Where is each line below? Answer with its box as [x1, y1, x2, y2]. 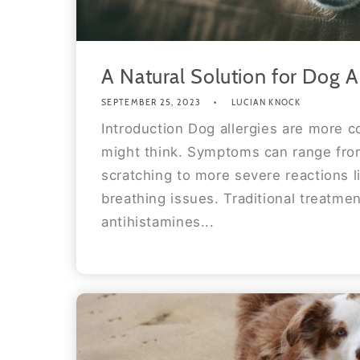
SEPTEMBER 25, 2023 [101, 96, 202, 108]
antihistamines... [101, 214, 215, 231]
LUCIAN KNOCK [231, 96, 301, 108]
